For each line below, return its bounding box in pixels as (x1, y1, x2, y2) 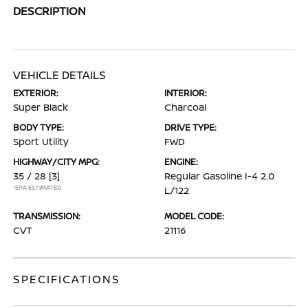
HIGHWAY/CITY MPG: (13, 155, 100, 168)
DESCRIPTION (13, 3, 87, 19)
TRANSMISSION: (13, 210, 81, 222)
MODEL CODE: (164, 210, 224, 222)
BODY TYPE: (13, 121, 65, 133)
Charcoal (164, 100, 206, 113)
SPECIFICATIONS (13, 272, 121, 287)
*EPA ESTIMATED (13, 183, 62, 192)
